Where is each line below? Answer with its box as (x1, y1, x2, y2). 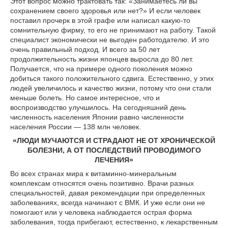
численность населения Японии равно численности (10, 113, 184, 121)
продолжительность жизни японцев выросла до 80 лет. (10, 55, 193, 63)
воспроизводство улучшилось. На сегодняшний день (10, 103, 186, 111)
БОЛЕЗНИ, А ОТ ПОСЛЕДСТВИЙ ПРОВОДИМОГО (27, 146, 201, 154)
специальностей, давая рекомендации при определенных (10, 189, 205, 197)
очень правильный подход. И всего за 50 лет (10, 45, 160, 53)
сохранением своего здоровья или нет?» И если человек (10, 7, 201, 15)
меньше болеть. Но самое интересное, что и (10, 94, 160, 102)
